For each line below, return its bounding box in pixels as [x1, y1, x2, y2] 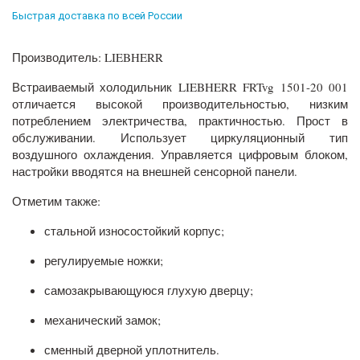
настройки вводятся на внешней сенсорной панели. [12, 162, 301, 179]
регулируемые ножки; [44, 252, 163, 268]
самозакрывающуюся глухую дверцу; [44, 281, 253, 298]
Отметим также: [12, 192, 100, 209]
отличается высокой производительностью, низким [12, 95, 348, 112]
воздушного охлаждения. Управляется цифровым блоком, [12, 145, 348, 162]
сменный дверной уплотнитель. [44, 341, 219, 358]
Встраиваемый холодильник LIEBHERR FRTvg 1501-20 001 [12, 78, 348, 95]
